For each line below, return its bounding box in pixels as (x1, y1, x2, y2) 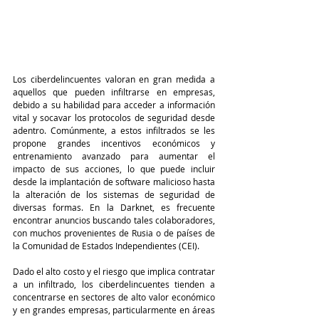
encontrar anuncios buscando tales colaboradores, (13, 214, 215, 226)
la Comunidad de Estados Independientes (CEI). (13, 240, 199, 252)
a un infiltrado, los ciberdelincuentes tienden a (13, 278, 215, 291)
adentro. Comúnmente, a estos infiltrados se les (13, 125, 215, 137)
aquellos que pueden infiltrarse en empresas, (13, 86, 215, 98)
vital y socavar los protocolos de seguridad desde (13, 112, 215, 124)
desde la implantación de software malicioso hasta (13, 176, 215, 188)
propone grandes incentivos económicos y (13, 137, 215, 150)
